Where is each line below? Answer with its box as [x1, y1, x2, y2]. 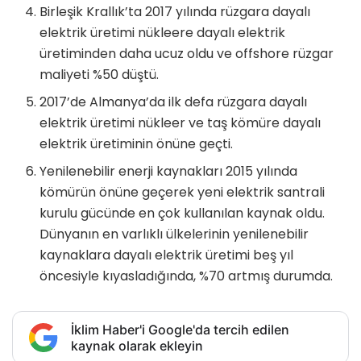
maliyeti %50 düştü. [39, 64, 160, 84]
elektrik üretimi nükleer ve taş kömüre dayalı [39, 113, 322, 132]
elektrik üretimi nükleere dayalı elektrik [39, 23, 286, 42]
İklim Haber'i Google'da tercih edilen [71, 321, 289, 338]
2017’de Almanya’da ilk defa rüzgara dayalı [39, 92, 308, 111]
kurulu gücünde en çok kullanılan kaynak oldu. [39, 203, 326, 222]
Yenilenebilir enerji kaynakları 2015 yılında [39, 161, 298, 180]
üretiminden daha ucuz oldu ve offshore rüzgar [39, 44, 334, 63]
